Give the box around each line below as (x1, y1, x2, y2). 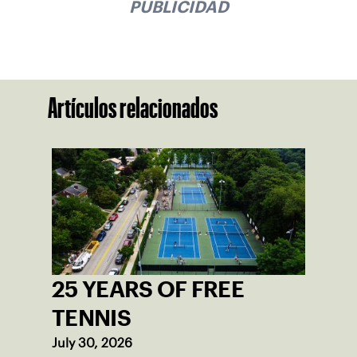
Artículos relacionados (48, 97, 218, 119)
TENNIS (52, 310, 131, 327)
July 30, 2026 (52, 336, 132, 351)
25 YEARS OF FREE (52, 281, 244, 298)
